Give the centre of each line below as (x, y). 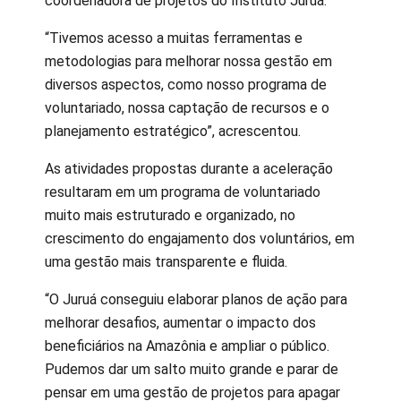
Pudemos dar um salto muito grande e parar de (192, 369)
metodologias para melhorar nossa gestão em (188, 61)
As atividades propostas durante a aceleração (189, 168)
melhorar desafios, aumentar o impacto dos (180, 322)
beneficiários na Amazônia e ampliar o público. (187, 346)
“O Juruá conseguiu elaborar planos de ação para (196, 299)
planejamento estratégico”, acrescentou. (173, 131)
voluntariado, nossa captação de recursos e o (187, 107)
